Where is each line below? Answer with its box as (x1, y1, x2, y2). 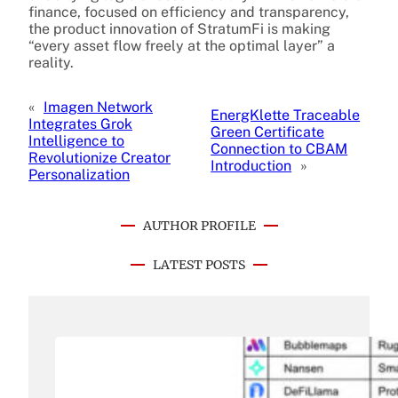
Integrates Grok (28, 115, 132, 132)
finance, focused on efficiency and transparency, (28, 3, 349, 20)
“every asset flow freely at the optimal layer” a (28, 36, 335, 54)
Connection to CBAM (211, 140, 348, 158)
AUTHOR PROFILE (142, 217, 256, 234)
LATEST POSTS (153, 256, 245, 273)
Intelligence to (28, 131, 124, 149)
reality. (28, 53, 74, 71)
